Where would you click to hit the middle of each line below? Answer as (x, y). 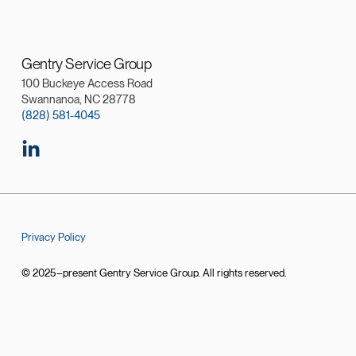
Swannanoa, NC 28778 (79, 99)
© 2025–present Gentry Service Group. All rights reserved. (154, 272)
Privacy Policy (54, 236)
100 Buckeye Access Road (87, 83)
